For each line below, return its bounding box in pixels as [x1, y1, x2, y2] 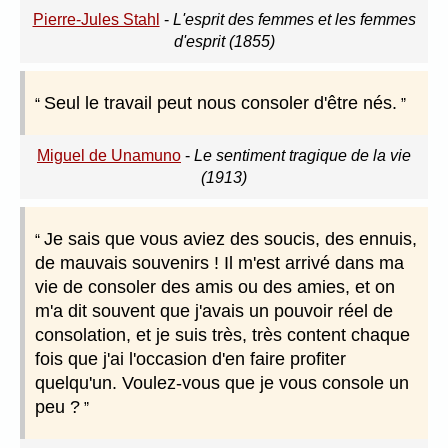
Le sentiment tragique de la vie [194, 147, 411, 165]
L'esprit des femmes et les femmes [172, 11, 416, 29]
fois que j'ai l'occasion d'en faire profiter [35, 349, 346, 370]
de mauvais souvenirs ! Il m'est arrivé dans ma [35, 253, 404, 274]
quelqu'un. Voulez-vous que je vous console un [35, 373, 409, 394]
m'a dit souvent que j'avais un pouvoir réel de [35, 301, 393, 322]
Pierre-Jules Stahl [32, 11, 160, 29]
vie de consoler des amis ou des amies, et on [35, 277, 395, 298]
